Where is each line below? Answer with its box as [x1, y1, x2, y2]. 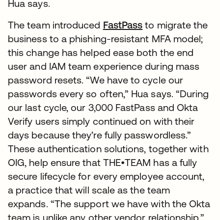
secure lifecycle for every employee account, [8, 170, 207, 182]
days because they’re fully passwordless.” [8, 129, 192, 141]
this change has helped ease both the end [8, 47, 194, 58]
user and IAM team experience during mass [8, 60, 200, 72]
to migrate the [142, 19, 208, 31]
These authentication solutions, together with [8, 143, 209, 155]
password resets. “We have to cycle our [8, 74, 184, 86]
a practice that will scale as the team [8, 184, 170, 196]
